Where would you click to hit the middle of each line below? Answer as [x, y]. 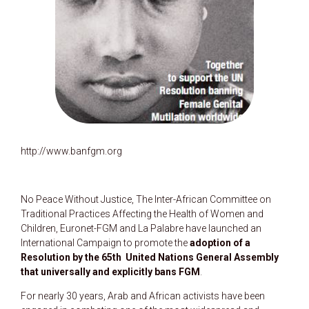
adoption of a [220, 243]
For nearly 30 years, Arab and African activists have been [143, 296]
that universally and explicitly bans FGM [110, 272]
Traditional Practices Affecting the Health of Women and [142, 214]
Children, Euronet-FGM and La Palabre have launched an [141, 228]
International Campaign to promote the [105, 243]
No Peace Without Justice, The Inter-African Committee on [146, 199]
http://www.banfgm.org [71, 151]
